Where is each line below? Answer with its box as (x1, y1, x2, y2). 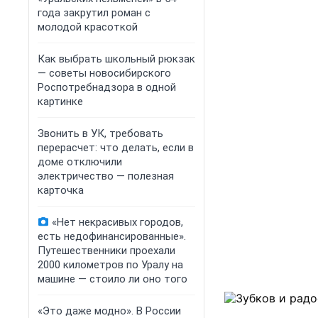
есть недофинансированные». (38, 230, 186, 243)
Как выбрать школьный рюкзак (38, 53, 195, 65)
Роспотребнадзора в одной (38, 81, 176, 94)
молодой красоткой (38, 21, 138, 33)
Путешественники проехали (38, 244, 175, 257)
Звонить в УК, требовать (38, 127, 163, 140)
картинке (38, 95, 83, 108)
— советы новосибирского (38, 67, 171, 79)
